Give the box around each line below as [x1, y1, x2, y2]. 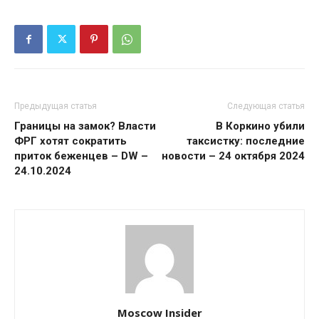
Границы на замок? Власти [14, 120, 156, 132]
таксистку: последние [187, 135, 305, 147]
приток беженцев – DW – [14, 150, 148, 162]
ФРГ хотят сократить [14, 135, 127, 147]
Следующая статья [227, 101, 305, 111]
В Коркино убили [216, 120, 305, 132]
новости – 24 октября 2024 [162, 150, 305, 162]
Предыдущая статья [14, 101, 97, 111]
